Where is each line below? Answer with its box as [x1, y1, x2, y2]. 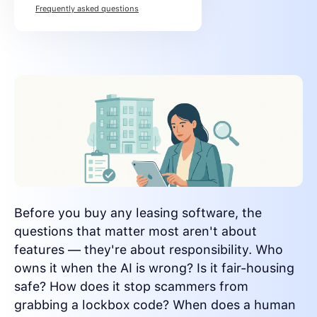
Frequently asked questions [35, 4, 139, 13]
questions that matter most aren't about [14, 224, 257, 239]
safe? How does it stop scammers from [14, 279, 248, 294]
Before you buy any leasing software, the [14, 205, 262, 221]
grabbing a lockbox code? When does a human [14, 297, 296, 313]
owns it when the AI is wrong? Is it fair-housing [14, 260, 294, 276]
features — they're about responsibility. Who [14, 242, 283, 258]
